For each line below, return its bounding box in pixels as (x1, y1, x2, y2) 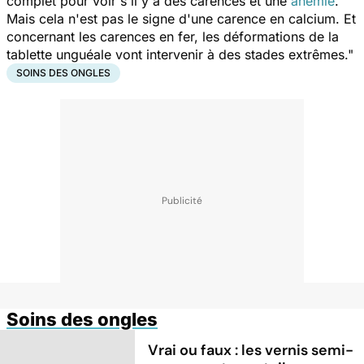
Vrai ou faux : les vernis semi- (148, 340, 354, 360)
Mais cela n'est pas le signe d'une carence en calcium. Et (6, 10, 356, 27)
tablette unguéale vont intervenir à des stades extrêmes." (6, 45, 353, 63)
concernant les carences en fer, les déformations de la (6, 28, 339, 45)
